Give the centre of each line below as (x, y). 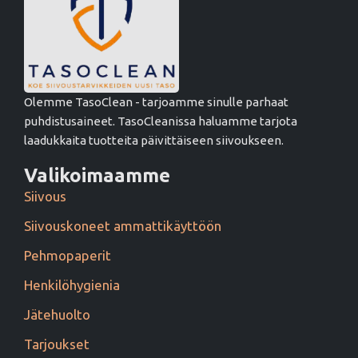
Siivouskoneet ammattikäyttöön (123, 226)
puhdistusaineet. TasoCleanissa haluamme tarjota (161, 121)
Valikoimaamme (97, 176)
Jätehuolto (57, 315)
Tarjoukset (57, 344)
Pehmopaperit (68, 256)
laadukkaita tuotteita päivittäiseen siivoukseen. (154, 141)
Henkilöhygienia (72, 285)
